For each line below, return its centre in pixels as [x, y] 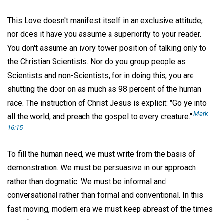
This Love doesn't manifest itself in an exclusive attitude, [105, 20]
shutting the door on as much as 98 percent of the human [104, 89]
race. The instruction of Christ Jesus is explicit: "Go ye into [107, 103]
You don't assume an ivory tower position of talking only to [107, 48]
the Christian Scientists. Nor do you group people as [96, 61]
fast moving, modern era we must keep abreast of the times [110, 209]
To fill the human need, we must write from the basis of [101, 154]
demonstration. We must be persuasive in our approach [102, 168]
